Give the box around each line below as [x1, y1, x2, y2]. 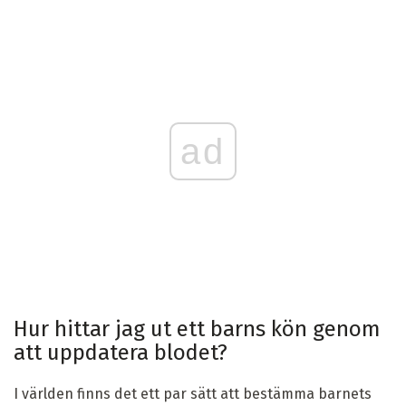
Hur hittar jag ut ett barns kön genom [14, 315, 381, 342]
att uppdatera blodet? [14, 339, 227, 365]
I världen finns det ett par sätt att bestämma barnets [14, 384, 372, 402]
